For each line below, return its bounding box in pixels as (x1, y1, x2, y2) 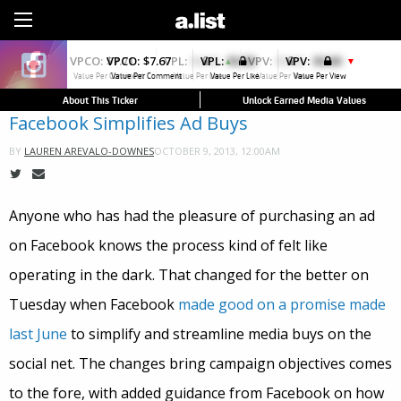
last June (9, 324, 67, 345)
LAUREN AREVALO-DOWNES (24, 144, 154, 158)
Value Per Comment (110, 69, 182, 81)
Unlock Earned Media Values (243, 92, 366, 108)
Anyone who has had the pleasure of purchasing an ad (9, 206, 375, 226)
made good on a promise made (178, 294, 386, 315)
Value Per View (294, 69, 347, 81)
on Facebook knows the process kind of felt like (9, 235, 328, 256)
